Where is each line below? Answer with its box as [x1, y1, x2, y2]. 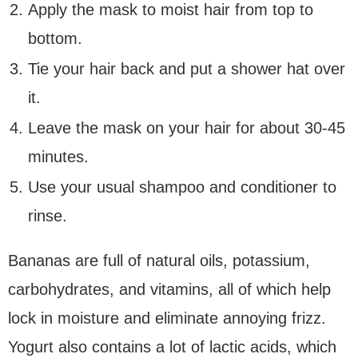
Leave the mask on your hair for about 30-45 [28, 118, 345, 137]
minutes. [28, 147, 89, 165]
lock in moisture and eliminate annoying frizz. [8, 308, 326, 327]
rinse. [28, 206, 67, 225]
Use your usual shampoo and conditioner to [28, 177, 336, 196]
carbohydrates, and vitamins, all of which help [8, 280, 331, 298]
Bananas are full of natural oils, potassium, [8, 251, 310, 269]
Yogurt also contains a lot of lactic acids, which [8, 337, 336, 356]
